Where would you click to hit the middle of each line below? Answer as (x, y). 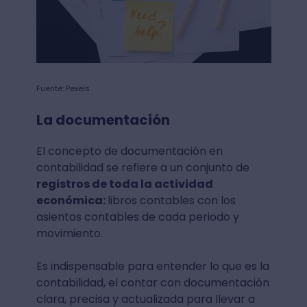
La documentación (103, 120)
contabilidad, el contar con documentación (152, 282)
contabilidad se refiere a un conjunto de (143, 167)
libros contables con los (171, 200)
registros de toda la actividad (124, 184)
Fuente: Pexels (63, 88)
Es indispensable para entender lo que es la (152, 266)
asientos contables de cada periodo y (137, 217)
